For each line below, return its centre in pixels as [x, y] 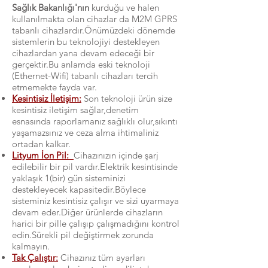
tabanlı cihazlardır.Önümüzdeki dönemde [94, 30]
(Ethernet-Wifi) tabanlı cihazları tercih [85, 76]
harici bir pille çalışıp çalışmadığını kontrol [96, 223]
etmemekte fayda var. [54, 87]
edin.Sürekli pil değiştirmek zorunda [83, 235]
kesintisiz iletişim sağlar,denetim [75, 110]
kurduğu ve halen [124, 7]
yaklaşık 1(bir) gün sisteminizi [69, 178]
